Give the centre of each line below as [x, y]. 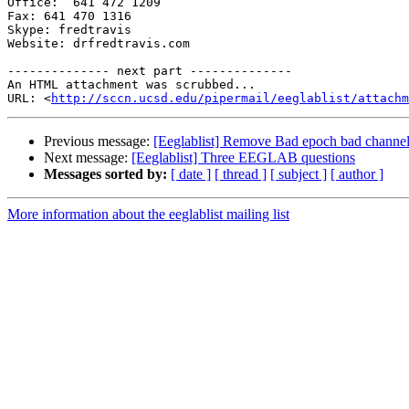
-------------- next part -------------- [150, 71]
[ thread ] [241, 174]
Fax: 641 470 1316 [69, 16]
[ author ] [357, 174]
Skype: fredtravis [69, 30]
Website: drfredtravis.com [99, 44]
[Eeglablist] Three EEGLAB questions [243, 158]
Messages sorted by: [105, 174]
